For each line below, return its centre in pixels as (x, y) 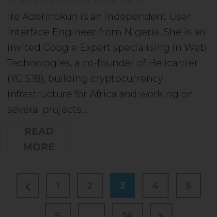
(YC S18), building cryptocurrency (85, 78)
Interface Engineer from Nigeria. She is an (107, 32)
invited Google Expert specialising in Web (107, 47)
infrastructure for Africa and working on (100, 94)
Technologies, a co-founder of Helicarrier (103, 63)
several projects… (47, 109)
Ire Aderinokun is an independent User (99, 16)
